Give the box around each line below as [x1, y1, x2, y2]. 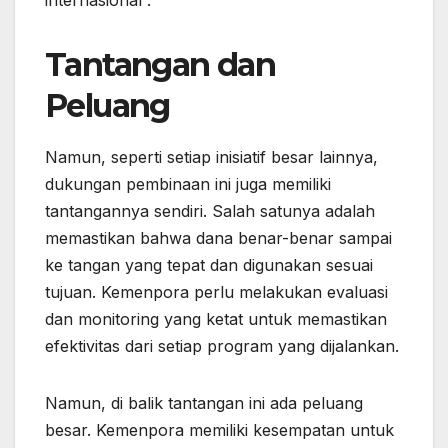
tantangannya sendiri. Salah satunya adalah [45, 200, 375, 221]
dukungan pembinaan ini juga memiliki [45, 173, 331, 194]
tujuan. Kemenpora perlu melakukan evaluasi [45, 281, 388, 302]
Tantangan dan [45, 44, 276, 84]
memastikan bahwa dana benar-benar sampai [45, 227, 392, 248]
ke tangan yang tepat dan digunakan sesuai [45, 254, 373, 275]
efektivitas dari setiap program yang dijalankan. [45, 335, 399, 356]
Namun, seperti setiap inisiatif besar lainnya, [45, 146, 378, 167]
